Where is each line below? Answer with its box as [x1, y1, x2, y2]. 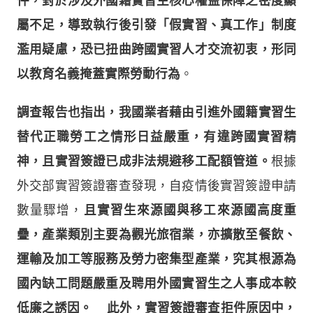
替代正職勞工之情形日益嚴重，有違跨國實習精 [17, 129, 296, 144]
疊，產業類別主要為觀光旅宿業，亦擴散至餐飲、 [17, 227, 296, 242]
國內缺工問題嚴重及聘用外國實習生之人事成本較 [17, 276, 296, 291]
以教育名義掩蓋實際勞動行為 [17, 66, 180, 81]
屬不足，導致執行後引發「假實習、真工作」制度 [17, 17, 296, 32]
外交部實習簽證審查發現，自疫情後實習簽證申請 [17, 178, 296, 193]
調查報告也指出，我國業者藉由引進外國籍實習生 [17, 105, 296, 119]
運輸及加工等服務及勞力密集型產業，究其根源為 [17, 252, 296, 266]
